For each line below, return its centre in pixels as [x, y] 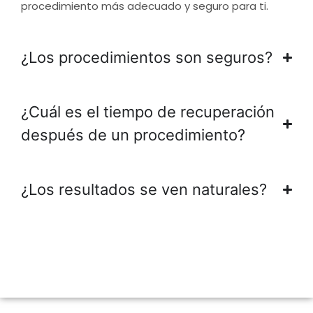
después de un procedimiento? [133, 135]
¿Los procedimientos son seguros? [147, 58]
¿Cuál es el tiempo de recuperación [148, 112]
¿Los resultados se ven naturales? [144, 190]
